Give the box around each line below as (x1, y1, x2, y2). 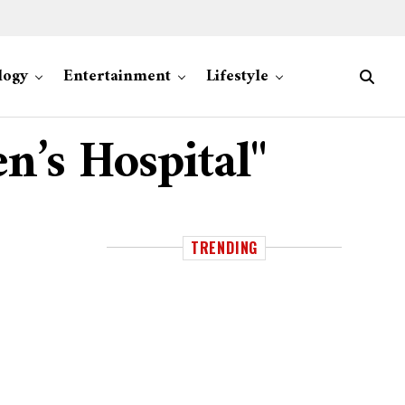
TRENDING (190, 237, 259, 259)
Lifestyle (206, 62, 268, 90)
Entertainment (63, 62, 171, 90)
